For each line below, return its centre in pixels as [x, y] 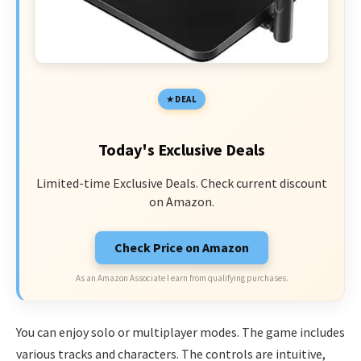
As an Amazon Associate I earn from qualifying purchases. [182, 278]
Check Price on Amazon [182, 248]
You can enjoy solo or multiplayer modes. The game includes [180, 332]
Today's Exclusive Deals [182, 150]
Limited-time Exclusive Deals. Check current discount [182, 183]
